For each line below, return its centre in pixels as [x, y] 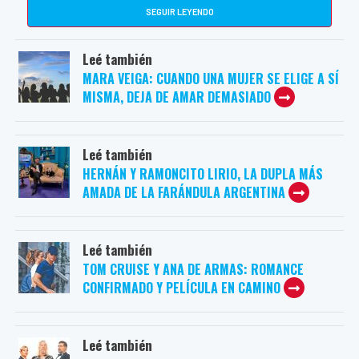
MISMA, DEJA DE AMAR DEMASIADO [177, 97]
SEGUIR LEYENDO [179, 12]
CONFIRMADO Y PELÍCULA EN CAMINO [182, 288]
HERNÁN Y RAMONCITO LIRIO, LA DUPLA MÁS [203, 174]
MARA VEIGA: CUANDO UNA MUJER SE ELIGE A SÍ [211, 79]
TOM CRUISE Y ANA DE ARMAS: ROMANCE [193, 270]
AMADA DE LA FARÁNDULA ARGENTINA [186, 193]
